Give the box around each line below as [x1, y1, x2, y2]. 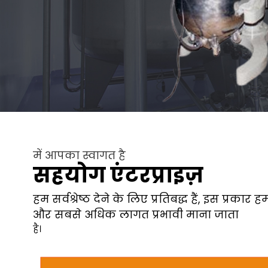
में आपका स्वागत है [33, 148, 126, 163]
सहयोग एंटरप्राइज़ [33, 160, 203, 190]
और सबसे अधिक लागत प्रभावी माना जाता [33, 207, 239, 223]
